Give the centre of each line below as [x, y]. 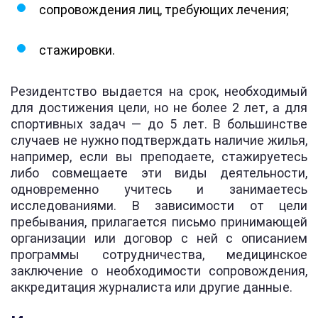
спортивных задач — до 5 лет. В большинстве [159, 124]
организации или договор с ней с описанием [159, 238]
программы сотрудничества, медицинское [159, 254]
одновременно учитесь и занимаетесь [159, 189]
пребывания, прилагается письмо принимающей [159, 221]
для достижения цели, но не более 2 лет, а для [159, 107]
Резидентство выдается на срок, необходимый [159, 91]
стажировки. [77, 50]
